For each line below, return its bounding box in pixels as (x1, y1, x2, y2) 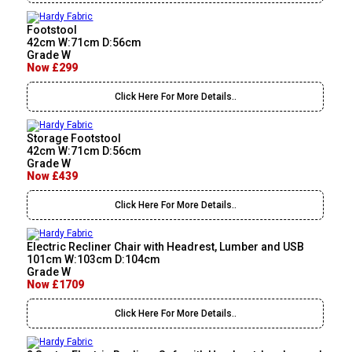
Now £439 (27, 170, 79, 183)
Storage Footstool (27, 132, 122, 145)
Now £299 (27, 61, 79, 75)
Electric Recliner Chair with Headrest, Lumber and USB (27, 240, 305, 254)
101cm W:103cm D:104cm (27, 253, 161, 266)
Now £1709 (27, 278, 85, 291)
